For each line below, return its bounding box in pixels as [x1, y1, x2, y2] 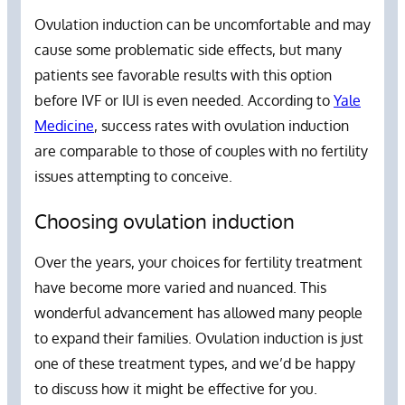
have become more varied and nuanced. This [34, 278, 326, 297]
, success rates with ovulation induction [94, 117, 349, 136]
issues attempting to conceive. [34, 167, 243, 186]
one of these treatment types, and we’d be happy [34, 353, 355, 372]
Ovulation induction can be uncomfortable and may [34, 15, 371, 34]
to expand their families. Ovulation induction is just [34, 328, 363, 347]
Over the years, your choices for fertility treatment [34, 252, 363, 271]
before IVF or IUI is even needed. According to [34, 91, 334, 110]
